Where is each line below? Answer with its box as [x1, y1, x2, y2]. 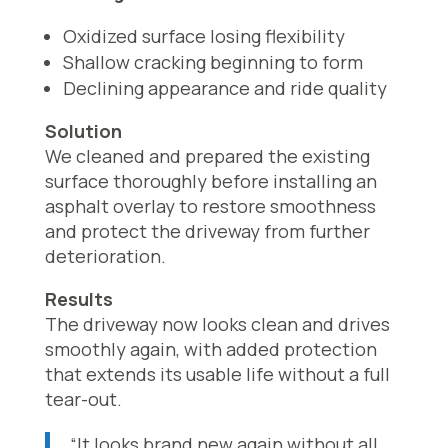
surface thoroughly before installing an [44, 169, 377, 194]
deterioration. [44, 244, 166, 269]
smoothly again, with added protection [44, 337, 377, 362]
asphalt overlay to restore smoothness [44, 194, 376, 219]
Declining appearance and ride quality [62, 76, 387, 101]
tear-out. [44, 387, 122, 412]
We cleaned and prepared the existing [44, 144, 370, 169]
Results [44, 287, 113, 312]
